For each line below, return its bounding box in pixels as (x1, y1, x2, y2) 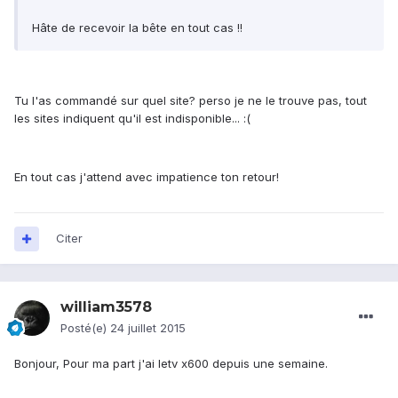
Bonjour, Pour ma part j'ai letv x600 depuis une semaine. (14, 356, 328, 371)
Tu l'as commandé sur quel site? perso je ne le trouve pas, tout (14, 93, 367, 108)
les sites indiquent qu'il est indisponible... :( (14, 111, 251, 126)
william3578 (60, 298, 152, 316)
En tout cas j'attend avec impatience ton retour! (14, 170, 279, 185)
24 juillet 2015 (110, 321, 186, 336)
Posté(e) (60, 321, 110, 336)
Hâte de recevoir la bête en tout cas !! (32, 20, 243, 36)
